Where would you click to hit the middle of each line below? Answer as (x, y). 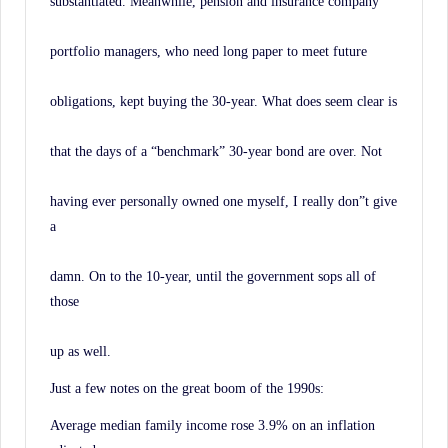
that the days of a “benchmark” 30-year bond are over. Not (216, 150)
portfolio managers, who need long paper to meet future (208, 50)
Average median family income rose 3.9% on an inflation (212, 424)
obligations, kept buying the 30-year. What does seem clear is (223, 100)
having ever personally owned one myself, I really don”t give (223, 200)
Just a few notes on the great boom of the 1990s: (187, 387)
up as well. (80, 350)
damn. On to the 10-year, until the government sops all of (213, 275)
